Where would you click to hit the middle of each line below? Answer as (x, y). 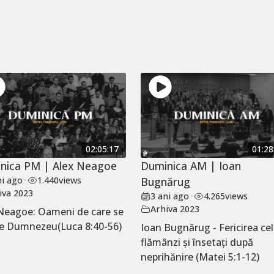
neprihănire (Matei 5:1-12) (200, 257)
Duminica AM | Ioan (191, 166)
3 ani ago (170, 196)
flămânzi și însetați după (197, 243)
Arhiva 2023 (175, 209)
